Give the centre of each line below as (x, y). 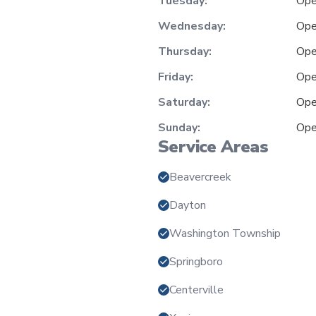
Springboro (196, 261)
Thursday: (185, 51)
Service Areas (213, 146)
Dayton (188, 205)
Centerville (196, 290)
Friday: (176, 77)
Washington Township (225, 233)
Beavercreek (200, 177)
